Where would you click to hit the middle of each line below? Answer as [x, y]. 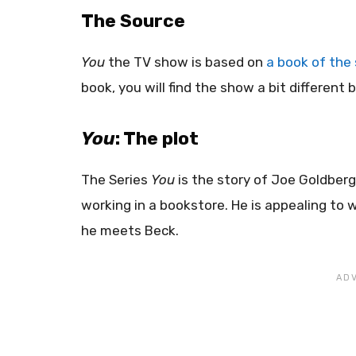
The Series [116, 179]
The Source [133, 20]
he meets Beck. [130, 230]
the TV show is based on [186, 62]
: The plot [157, 138]
